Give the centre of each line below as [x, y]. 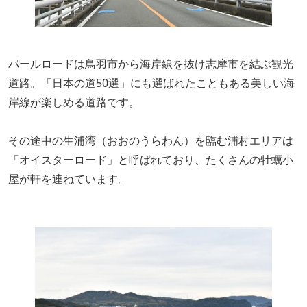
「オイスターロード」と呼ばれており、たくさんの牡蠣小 [151, 160]
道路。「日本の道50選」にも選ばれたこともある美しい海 [151, 83]
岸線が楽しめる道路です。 [74, 102]
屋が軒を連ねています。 [69, 179]
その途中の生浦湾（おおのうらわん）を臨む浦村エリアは [151, 140]
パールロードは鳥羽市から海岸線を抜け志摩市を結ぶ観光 [151, 64]
